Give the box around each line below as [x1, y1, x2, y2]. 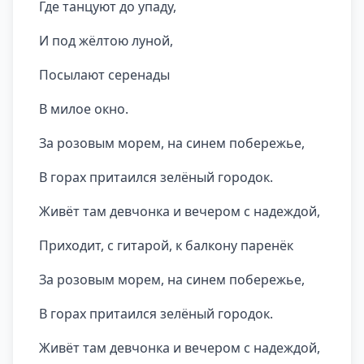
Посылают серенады [39, 66, 170, 84]
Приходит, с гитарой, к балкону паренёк [39, 236, 293, 254]
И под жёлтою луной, [39, 32, 173, 50]
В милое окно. [39, 100, 128, 118]
